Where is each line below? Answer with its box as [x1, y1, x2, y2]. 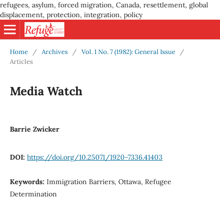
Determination [9, 189, 57, 198]
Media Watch [9, 83, 82, 99]
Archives [41, 47, 68, 56]
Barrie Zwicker [9, 124, 59, 134]
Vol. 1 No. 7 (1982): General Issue [81, 47, 175, 56]
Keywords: [9, 177, 47, 186]
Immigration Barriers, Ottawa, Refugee [46, 177, 171, 186]
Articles [9, 57, 33, 66]
